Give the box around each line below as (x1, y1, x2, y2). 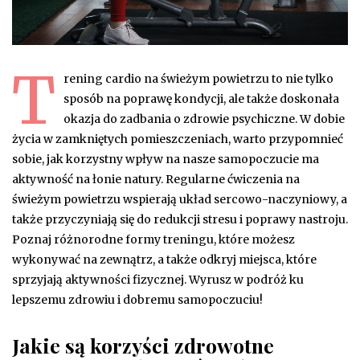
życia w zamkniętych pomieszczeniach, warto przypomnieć (12, 132, 343, 147)
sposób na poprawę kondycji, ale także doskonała (63, 92, 339, 107)
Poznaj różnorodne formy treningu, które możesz (12, 232, 295, 247)
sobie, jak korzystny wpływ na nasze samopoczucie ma (12, 152, 319, 167)
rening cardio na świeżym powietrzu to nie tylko (63, 72, 333, 87)
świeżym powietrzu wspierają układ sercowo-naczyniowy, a (12, 192, 347, 207)
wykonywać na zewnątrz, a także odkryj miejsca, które (12, 252, 317, 268)
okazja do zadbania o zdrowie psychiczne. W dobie (63, 112, 345, 127)
